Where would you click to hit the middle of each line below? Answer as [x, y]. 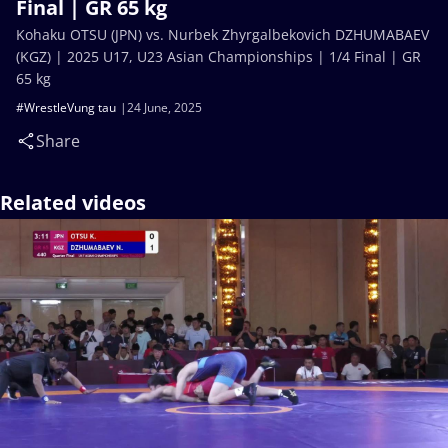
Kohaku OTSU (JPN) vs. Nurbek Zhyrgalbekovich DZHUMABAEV [222, 34]
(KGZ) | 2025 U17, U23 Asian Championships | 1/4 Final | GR [218, 56]
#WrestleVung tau [66, 107]
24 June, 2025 [164, 107]
